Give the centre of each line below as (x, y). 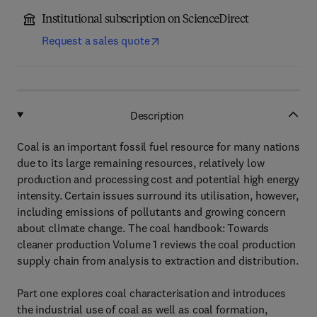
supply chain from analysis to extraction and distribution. (158, 260)
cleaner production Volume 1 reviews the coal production (157, 244)
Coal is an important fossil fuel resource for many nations (158, 146)
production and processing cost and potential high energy (158, 179)
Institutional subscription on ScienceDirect (145, 20)
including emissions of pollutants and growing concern (151, 212)
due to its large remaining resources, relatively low (141, 163)
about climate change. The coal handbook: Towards (143, 228)
